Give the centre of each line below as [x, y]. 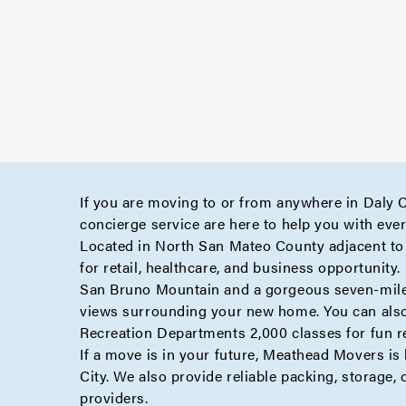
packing [308, 376]
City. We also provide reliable [181, 376]
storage [367, 376]
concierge [113, 223]
